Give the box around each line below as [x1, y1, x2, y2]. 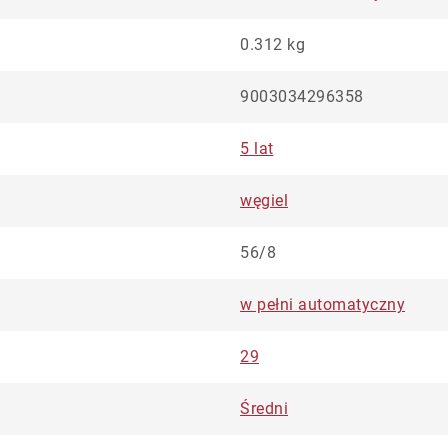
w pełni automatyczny [240, 295, 405, 314]
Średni [240, 399, 288, 418]
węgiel [240, 191, 288, 210]
